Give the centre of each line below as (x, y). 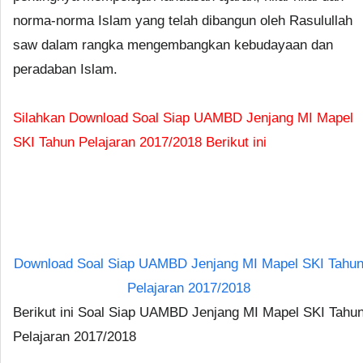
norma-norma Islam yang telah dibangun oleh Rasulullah (183, 21)
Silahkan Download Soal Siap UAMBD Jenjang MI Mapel (183, 118)
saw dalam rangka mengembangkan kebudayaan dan (173, 45)
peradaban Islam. (65, 69)
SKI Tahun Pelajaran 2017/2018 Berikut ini (140, 142)
